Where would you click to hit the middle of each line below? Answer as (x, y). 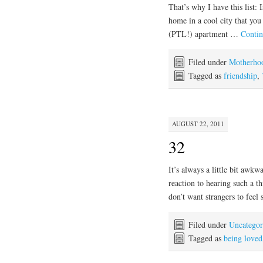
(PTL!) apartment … (205, 34)
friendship (240, 76)
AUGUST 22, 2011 (198, 123)
